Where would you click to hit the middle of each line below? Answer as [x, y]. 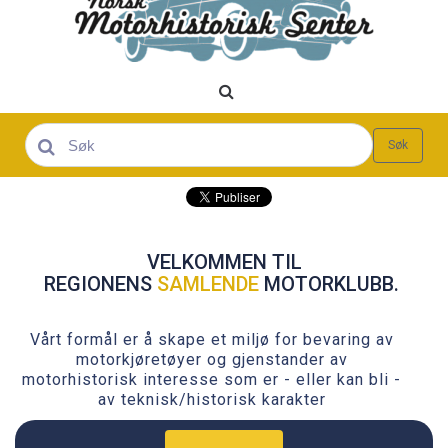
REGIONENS [100, 284]
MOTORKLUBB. [331, 284]
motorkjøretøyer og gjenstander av [211, 360]
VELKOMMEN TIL [224, 262]
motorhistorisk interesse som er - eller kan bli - [211, 380]
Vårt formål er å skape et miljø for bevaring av [211, 340]
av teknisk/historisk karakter [211, 400]
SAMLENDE [208, 284]
